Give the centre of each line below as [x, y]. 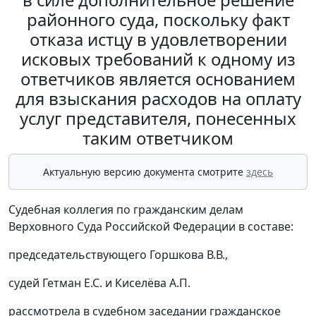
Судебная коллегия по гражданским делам [126, 210]
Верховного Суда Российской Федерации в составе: [151, 227]
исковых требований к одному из [158, 59]
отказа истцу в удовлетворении [158, 39]
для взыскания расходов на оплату [158, 99]
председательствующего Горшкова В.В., [118, 255]
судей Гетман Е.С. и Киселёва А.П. [99, 283]
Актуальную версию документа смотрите [145, 172]
